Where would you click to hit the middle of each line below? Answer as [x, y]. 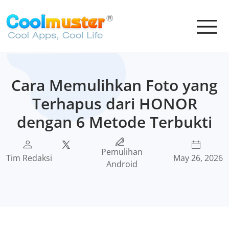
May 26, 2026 [198, 158]
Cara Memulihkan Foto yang [114, 85]
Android [122, 164]
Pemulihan [122, 152]
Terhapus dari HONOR [114, 104]
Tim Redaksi [29, 158]
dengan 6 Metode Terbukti [114, 122]
